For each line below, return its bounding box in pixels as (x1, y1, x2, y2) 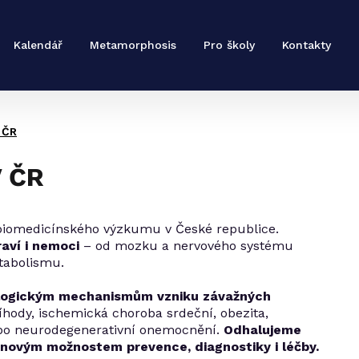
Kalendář (14, 38, 63, 51)
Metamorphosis (90, 38, 176, 51)
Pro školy (204, 38, 255, 51)
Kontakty (282, 38, 331, 51)
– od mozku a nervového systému (79, 238, 293, 253)
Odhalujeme (224, 322, 301, 337)
